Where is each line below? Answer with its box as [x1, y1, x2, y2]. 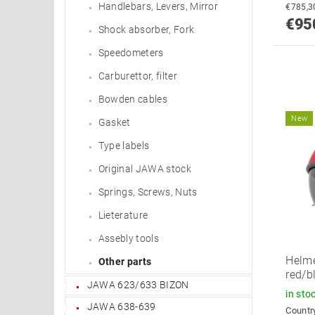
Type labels [98, 139, 150, 151]
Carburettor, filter [98, 70, 177, 82]
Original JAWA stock [98, 162, 191, 174]
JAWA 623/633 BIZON [86, 279, 189, 291]
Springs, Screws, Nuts [98, 186, 198, 198]
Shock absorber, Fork [98, 23, 195, 35]
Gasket [98, 116, 131, 128]
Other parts [98, 255, 152, 267]
